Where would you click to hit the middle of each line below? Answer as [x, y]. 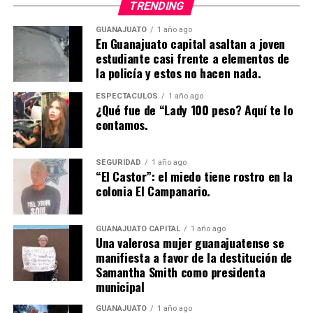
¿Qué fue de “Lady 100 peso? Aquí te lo [194, 109]
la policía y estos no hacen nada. [178, 72]
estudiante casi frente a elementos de [192, 58]
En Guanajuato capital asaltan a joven [190, 43]
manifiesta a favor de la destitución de [194, 257]
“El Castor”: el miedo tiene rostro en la [194, 176]
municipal [120, 286]
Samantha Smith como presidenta [180, 271]
